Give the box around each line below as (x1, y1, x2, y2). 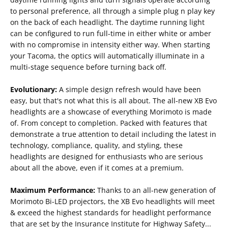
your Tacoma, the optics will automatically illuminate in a (10, 51, 205, 61)
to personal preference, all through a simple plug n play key (10, 6, 215, 16)
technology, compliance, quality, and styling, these (10, 140, 183, 151)
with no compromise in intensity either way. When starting (10, 40, 210, 50)
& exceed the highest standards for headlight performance (10, 208, 211, 218)
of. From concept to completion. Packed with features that (10, 118, 207, 128)
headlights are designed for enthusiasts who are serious (10, 152, 203, 162)
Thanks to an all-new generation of (95, 185, 216, 195)
